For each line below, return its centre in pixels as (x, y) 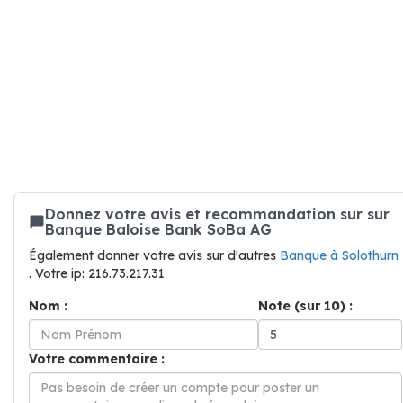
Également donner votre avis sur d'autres (154, 255)
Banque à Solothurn (339, 255)
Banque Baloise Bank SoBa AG (158, 229)
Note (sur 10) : (305, 306)
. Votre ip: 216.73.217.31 (97, 273)
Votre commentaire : (97, 359)
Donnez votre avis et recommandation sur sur (217, 214)
